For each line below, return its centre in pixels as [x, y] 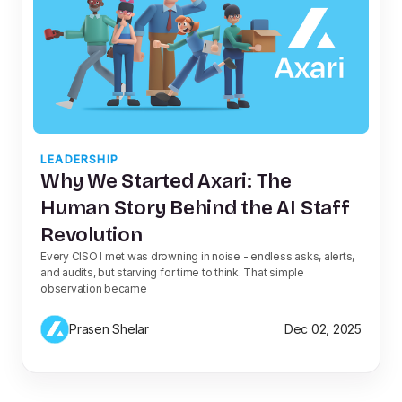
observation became [94, 288]
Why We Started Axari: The [166, 180]
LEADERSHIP [79, 159]
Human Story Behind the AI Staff [195, 207]
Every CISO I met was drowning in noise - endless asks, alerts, [198, 256]
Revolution [92, 234]
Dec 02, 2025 [323, 329]
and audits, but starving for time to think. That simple [172, 272]
